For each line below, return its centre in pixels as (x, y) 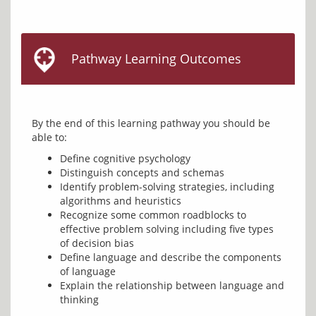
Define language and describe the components (171, 257)
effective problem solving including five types (167, 229)
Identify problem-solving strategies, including (167, 187)
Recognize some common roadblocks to (153, 215)
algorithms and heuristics (121, 201)
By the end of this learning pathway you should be (151, 123)
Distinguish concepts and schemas (142, 172)
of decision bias (97, 243)
